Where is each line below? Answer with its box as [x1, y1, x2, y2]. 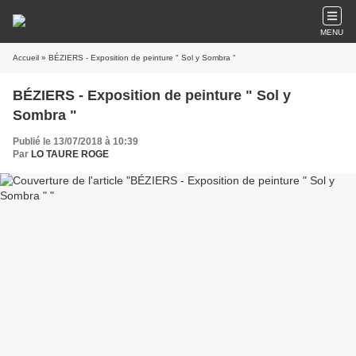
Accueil [13, 53, 39, 62]
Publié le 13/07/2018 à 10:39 [13, 136, 138, 147]
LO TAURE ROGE [31, 149, 109, 160]
